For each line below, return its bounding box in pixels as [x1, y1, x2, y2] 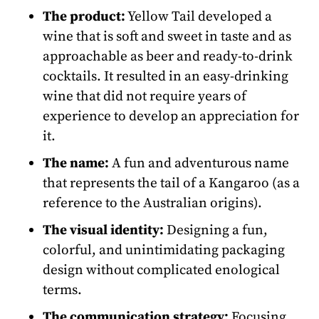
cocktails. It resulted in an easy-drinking [43, 67, 288, 85]
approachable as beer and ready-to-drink [43, 47, 293, 65]
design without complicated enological [43, 261, 280, 278]
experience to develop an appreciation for [43, 107, 299, 125]
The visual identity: [43, 221, 164, 239]
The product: [43, 7, 125, 25]
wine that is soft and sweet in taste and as [43, 27, 291, 45]
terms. [43, 281, 82, 298]
